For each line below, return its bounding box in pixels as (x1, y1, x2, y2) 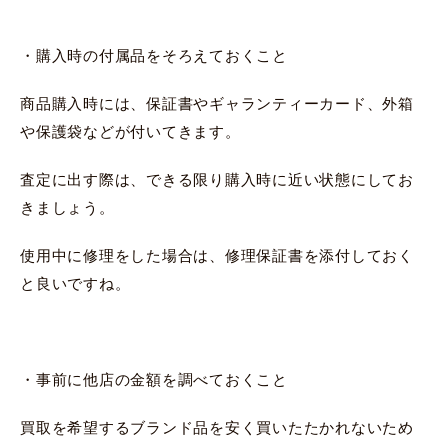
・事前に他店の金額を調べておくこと (20, 370, 288, 388)
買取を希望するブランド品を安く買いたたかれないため (20, 418, 414, 436)
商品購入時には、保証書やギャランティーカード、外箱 (20, 94, 414, 112)
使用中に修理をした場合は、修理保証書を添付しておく (20, 246, 414, 264)
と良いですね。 (20, 274, 131, 292)
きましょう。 (20, 198, 115, 216)
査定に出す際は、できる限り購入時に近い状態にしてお (20, 170, 414, 188)
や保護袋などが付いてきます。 (20, 122, 241, 140)
